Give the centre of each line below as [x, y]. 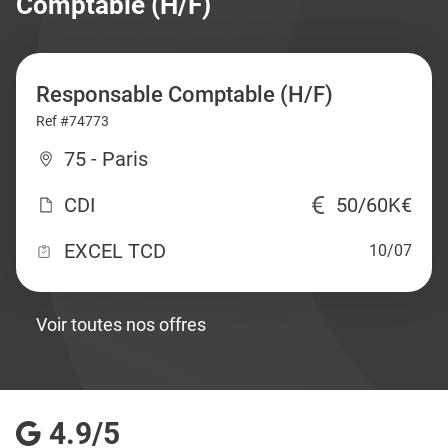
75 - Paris [106, 159]
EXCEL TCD [115, 251]
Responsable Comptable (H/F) [184, 94]
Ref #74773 [72, 121]
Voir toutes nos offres [121, 324]
